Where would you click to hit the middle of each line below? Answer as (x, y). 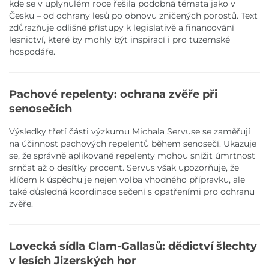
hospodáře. (32, 51)
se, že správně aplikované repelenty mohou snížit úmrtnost (132, 155)
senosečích (41, 108)
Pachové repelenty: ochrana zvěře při (113, 94)
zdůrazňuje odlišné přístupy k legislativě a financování (122, 27)
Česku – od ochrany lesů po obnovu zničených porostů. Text (133, 15)
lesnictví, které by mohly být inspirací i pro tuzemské (119, 39)
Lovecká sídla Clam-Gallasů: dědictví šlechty (133, 246)
